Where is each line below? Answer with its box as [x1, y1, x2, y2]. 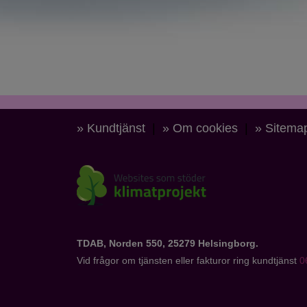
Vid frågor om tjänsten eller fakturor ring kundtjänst [77, 254, 299, 266]
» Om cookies [162, 121, 238, 135]
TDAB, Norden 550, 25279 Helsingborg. [77, 237, 258, 249]
